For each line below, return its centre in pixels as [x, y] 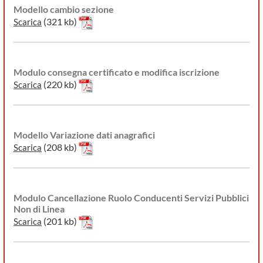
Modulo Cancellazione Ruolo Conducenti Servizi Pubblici [131, 198]
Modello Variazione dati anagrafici [84, 135]
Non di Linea [39, 209]
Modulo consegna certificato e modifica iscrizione [117, 72]
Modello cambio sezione [64, 9]
